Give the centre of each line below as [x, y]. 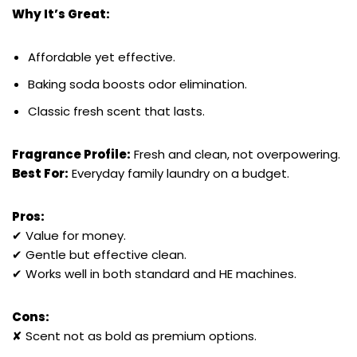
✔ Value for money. [69, 236]
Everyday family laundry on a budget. [179, 174]
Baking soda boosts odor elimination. [137, 84]
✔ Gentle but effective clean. [99, 255]
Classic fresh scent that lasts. [116, 112]
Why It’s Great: [61, 14]
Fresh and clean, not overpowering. [235, 155]
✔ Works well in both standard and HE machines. [154, 274]
